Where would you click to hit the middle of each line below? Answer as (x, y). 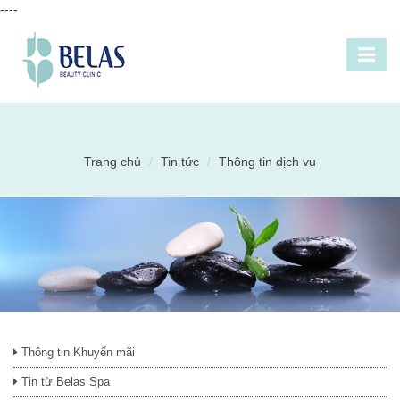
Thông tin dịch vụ (267, 162)
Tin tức (180, 162)
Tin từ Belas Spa (64, 381)
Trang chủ (112, 162)
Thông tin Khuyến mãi (76, 352)
